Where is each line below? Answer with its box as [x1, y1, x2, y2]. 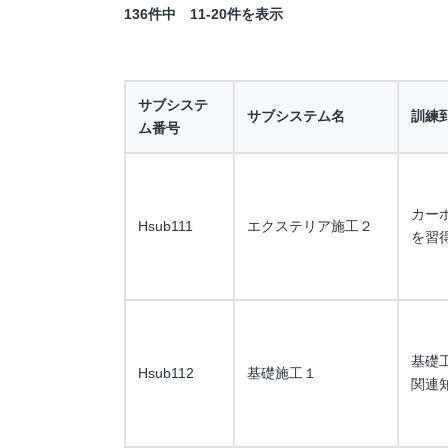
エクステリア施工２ [247, 218, 373, 234]
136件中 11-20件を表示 [124, 6, 283, 22]
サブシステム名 [247, 108, 345, 124]
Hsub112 [138, 365, 194, 381]
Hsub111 [138, 218, 193, 234]
